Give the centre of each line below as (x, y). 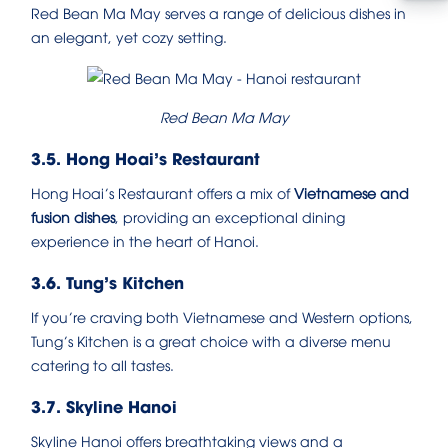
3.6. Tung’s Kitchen (107, 282)
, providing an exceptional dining (230, 217)
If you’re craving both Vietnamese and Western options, (222, 317)
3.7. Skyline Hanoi (104, 406)
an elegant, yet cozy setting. (129, 37)
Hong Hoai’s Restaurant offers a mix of (162, 193)
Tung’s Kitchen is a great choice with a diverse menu (211, 341)
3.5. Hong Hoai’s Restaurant (145, 158)
